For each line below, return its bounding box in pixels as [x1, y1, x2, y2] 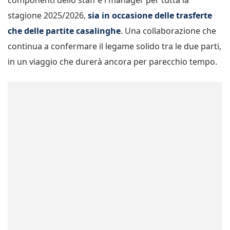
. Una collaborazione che [121, 25, 216, 37]
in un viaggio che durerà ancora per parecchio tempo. [8, 56, 217, 68]
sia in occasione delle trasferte [86, 10, 212, 22]
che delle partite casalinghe [8, 25, 121, 37]
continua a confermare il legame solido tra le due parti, [8, 41, 221, 52]
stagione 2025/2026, [8, 10, 86, 22]
